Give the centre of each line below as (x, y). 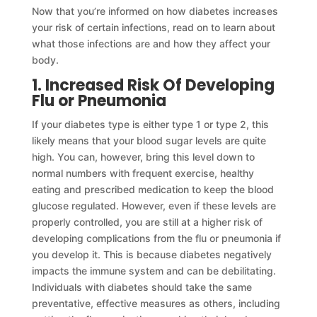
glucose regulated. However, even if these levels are (154, 205)
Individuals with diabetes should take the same (142, 287)
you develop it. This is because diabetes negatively (151, 254)
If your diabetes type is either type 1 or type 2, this (150, 124)
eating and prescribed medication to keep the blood (152, 189)
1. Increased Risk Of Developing (153, 85)
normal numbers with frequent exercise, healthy (143, 173)
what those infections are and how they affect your (151, 43)
